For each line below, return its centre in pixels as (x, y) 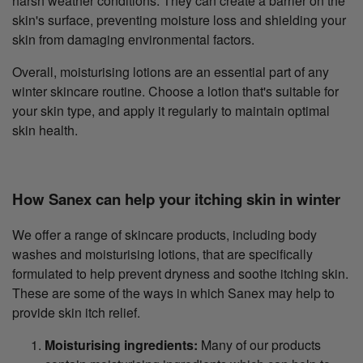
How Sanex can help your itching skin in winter (176, 199)
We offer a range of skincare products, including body (164, 235)
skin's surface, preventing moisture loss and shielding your (179, 20)
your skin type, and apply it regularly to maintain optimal (171, 111)
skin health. (45, 130)
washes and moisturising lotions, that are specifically (162, 254)
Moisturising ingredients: (121, 345)
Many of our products (259, 345)
